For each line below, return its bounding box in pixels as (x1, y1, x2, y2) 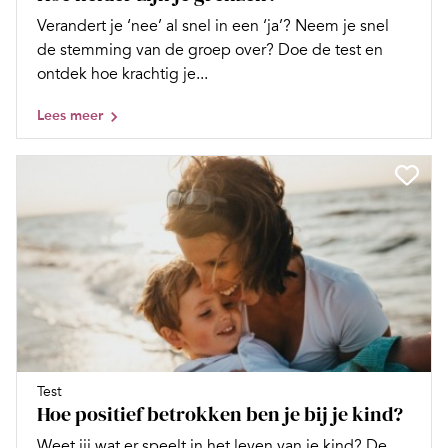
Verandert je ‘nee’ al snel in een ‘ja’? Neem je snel (37, 16, 389, 37)
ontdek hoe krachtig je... (37, 64, 208, 85)
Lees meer (37, 107, 103, 125)
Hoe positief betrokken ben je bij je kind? (37, 400, 403, 429)
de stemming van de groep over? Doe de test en (37, 40, 383, 61)
